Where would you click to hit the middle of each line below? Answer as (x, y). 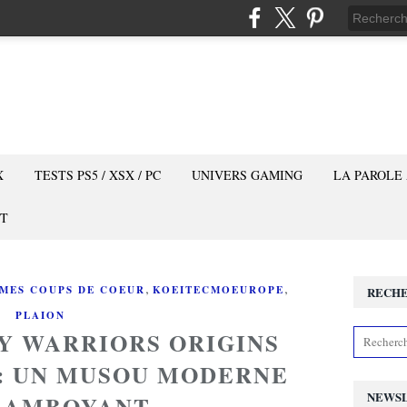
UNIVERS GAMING (247, 175)
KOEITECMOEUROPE (218, 290)
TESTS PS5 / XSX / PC (98, 175)
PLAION (40, 315)
